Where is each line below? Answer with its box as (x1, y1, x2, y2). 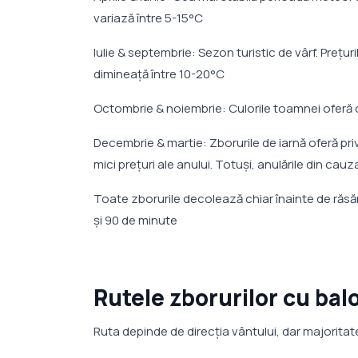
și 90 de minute (93, 212, 177, 229)
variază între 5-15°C (93, 10, 203, 27)
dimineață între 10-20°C (93, 66, 225, 83)
